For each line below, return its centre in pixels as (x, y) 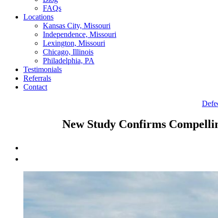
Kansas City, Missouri (77, 26)
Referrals (37, 78)
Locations (38, 17)
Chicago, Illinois (68, 52)
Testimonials (43, 69)
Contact (35, 87)
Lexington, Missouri (74, 43)
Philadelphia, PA (69, 61)
